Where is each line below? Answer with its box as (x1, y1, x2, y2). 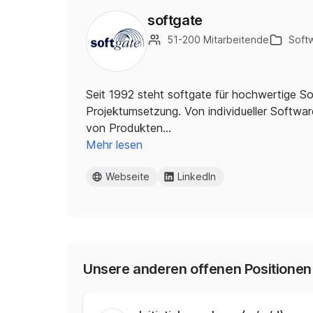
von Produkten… (86, 121, 171, 135)
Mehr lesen (86, 138, 143, 152)
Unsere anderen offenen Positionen (83, 261, 312, 277)
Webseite (105, 170, 150, 182)
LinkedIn (177, 170, 216, 182)
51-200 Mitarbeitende (167, 34, 269, 45)
